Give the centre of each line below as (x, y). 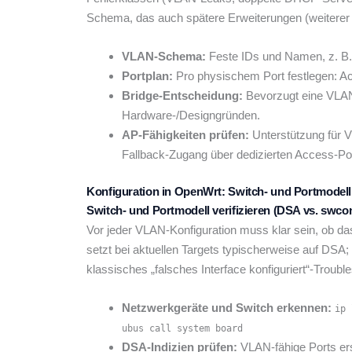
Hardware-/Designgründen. (191, 115)
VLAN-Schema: (164, 57)
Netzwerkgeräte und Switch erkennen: (227, 307)
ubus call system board (182, 328)
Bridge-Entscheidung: (182, 96)
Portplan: (147, 76)
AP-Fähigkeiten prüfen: (185, 135)
